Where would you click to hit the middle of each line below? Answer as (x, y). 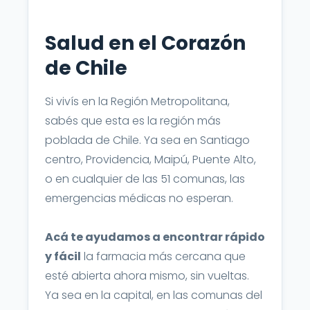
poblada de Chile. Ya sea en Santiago (147, 140)
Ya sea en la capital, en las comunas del (154, 295)
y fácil (63, 256)
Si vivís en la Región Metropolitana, (137, 101)
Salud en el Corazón (145, 43)
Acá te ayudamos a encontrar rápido (155, 237)
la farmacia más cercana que (163, 256)
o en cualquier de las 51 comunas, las (145, 179)
